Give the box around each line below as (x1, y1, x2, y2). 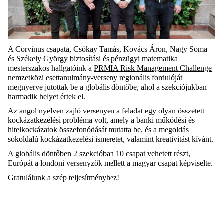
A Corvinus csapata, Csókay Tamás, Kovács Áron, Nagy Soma (8, 45, 207, 54)
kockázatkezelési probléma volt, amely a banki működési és (8, 116, 195, 125)
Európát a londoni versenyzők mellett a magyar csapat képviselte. (8, 159, 213, 168)
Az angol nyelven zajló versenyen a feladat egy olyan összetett (8, 107, 204, 115)
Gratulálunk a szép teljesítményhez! (8, 173, 119, 182)
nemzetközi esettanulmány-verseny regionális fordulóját (8, 73, 182, 82)
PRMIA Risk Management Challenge (94, 64, 212, 73)
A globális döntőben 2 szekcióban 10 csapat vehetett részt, (8, 149, 190, 158)
